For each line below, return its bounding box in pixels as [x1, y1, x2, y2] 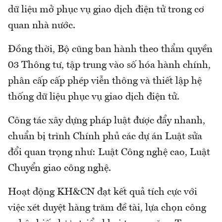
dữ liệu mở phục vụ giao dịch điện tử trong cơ [8, 5, 204, 15]
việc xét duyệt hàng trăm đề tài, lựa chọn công [8, 203, 206, 214]
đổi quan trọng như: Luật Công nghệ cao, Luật [8, 148, 210, 158]
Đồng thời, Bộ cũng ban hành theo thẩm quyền [8, 45, 213, 55]
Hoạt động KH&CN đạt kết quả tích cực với [8, 187, 197, 198]
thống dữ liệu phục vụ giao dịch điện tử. [8, 92, 182, 103]
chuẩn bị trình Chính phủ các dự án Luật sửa [8, 132, 202, 142]
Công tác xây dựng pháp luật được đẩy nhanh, [8, 116, 205, 126]
